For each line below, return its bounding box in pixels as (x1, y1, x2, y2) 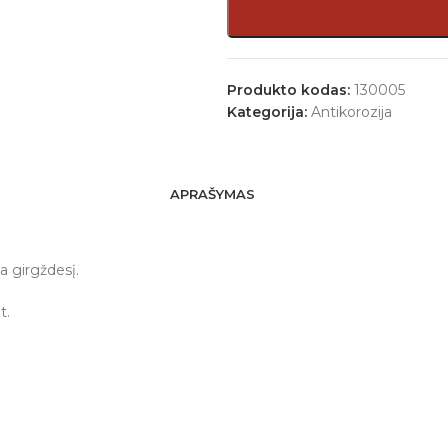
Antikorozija (311, 103, 392, 121)
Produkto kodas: (227, 81, 354, 99)
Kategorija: (227, 103, 307, 121)
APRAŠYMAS (169, 186, 255, 202)
